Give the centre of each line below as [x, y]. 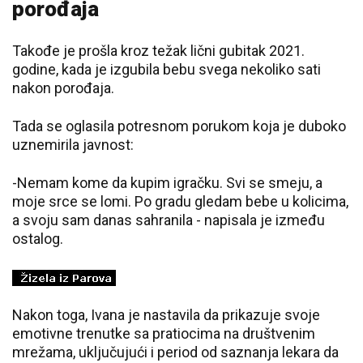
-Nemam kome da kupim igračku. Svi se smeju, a [167, 183]
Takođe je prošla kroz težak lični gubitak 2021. [158, 51]
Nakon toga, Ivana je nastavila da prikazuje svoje [166, 315]
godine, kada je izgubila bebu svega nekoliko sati [167, 69]
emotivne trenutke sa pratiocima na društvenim [164, 334]
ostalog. [38, 239]
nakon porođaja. [63, 88]
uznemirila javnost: [73, 145]
